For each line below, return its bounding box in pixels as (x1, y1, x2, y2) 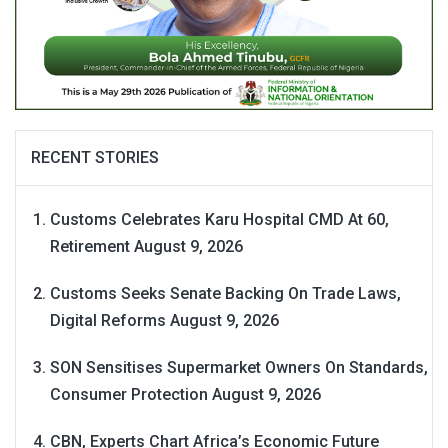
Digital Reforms (50, 311, 166, 331)
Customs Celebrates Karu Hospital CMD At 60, (50, 210, 389, 230)
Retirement (50, 237, 130, 257)
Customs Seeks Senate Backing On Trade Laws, (50, 284, 401, 304)
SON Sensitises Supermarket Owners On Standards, (50, 358, 428, 378)
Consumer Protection (50, 385, 208, 405)
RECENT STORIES (31, 148, 159, 168)
